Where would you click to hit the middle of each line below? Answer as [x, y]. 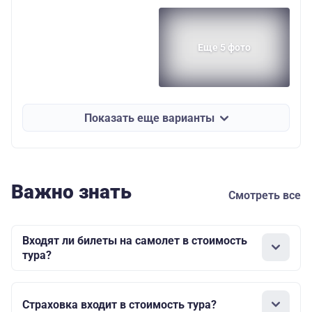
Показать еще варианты [149, 118]
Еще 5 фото [224, 48]
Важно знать [71, 192]
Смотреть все [265, 196]
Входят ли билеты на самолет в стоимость [135, 241]
